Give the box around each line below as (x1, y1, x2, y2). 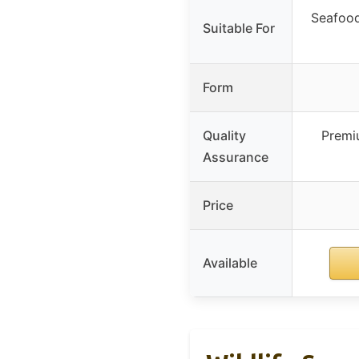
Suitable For (203, 20, 275, 37)
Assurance (203, 149, 268, 166)
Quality (203, 127, 246, 144)
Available (203, 255, 257, 272)
